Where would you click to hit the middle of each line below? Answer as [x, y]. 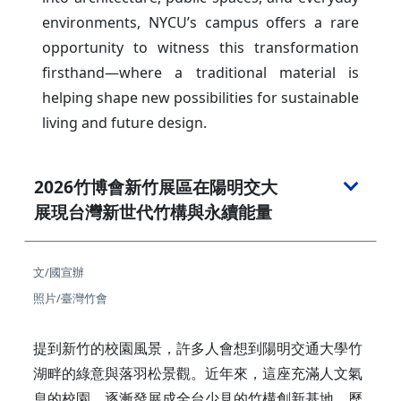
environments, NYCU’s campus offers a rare [200, 22]
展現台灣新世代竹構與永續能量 [153, 212]
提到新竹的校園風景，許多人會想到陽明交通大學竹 [198, 348]
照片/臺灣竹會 [70, 298]
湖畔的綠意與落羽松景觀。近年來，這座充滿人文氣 [198, 373]
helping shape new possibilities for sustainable [200, 97]
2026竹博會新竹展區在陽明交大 [156, 187]
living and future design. [124, 122]
